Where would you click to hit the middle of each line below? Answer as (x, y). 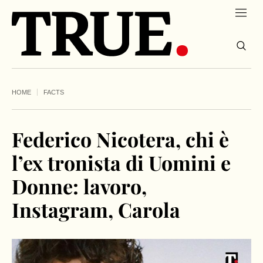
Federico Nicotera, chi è (120, 139)
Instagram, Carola (96, 210)
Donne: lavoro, (79, 186)
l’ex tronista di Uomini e (121, 163)
